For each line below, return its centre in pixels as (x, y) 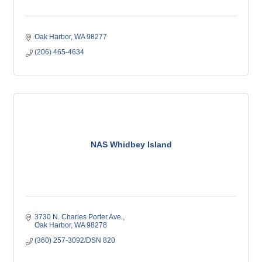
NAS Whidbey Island (131, 144)
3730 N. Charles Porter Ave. (79, 217)
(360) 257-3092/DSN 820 (75, 240)
